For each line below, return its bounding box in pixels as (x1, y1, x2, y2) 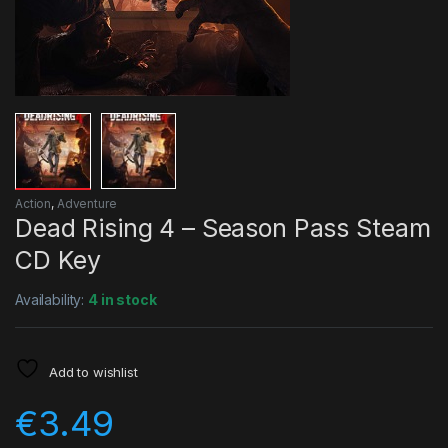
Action (15, 195, 52, 211)
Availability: (15, 290, 89, 308)
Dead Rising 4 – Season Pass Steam (15, 212, 431, 243)
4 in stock (88, 290, 157, 308)
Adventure (56, 195, 117, 211)
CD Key (15, 244, 102, 275)
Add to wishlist (48, 363, 138, 380)
